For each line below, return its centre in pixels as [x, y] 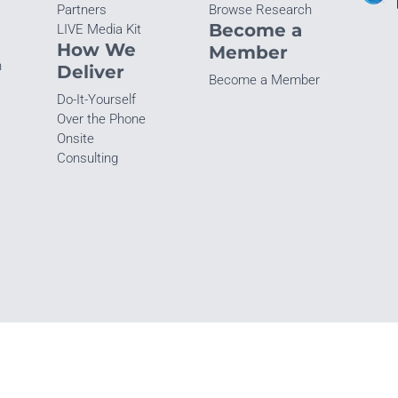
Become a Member [265, 80]
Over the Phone [101, 119]
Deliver [90, 71]
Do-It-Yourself [96, 99]
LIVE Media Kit [99, 29]
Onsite [75, 138]
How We [96, 49]
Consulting [87, 158]
